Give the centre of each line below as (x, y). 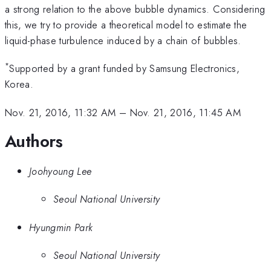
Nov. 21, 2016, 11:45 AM (185, 112)
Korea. (19, 84)
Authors (34, 142)
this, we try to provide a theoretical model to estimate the (126, 24)
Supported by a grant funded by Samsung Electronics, (125, 69)
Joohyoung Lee (60, 171)
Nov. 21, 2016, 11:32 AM (60, 112)
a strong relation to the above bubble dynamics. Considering (135, 9)
